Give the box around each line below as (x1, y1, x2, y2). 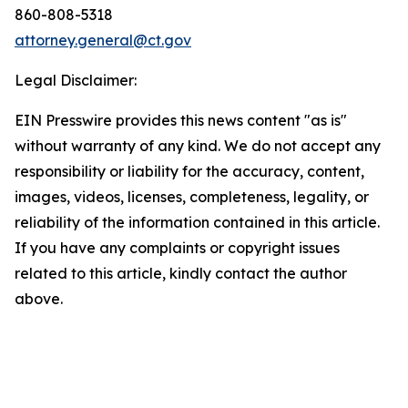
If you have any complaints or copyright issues (15, 238, 340, 257)
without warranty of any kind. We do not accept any (15, 136, 381, 155)
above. (15, 289, 63, 308)
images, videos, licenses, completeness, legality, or (15, 187, 369, 206)
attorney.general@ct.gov (15, 30, 191, 49)
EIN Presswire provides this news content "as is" (15, 110, 347, 129)
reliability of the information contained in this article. (15, 212, 380, 231)
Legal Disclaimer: (15, 70, 137, 89)
